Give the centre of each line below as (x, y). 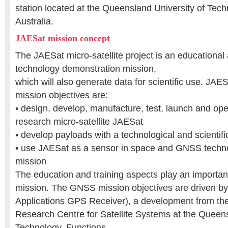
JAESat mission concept (63, 38)
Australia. (34, 21)
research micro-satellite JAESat (79, 122)
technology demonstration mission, (86, 69)
